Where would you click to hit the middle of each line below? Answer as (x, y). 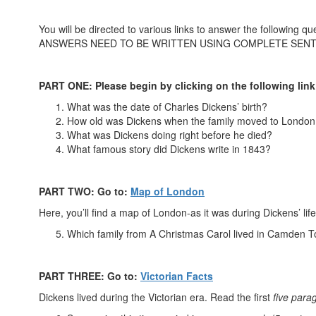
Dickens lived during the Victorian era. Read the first (156, 297)
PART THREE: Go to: (90, 276)
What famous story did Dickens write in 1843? (169, 149)
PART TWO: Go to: (85, 192)
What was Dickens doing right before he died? (170, 135)
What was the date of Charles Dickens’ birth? (167, 107)
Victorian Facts (177, 276)
